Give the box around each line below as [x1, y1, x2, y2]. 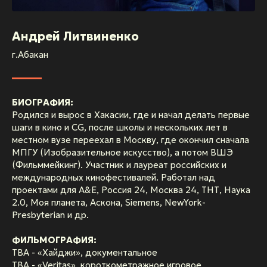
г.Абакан [12, 49, 48, 61]
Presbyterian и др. [12, 209, 89, 221]
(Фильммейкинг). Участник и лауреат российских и [12, 159, 226, 171]
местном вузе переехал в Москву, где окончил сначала [12, 134, 249, 146]
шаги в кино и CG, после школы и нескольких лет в [12, 122, 228, 133]
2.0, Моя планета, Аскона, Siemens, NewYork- [12, 197, 206, 209]
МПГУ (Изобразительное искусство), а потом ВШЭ [12, 147, 233, 159]
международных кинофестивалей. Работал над [12, 172, 215, 184]
